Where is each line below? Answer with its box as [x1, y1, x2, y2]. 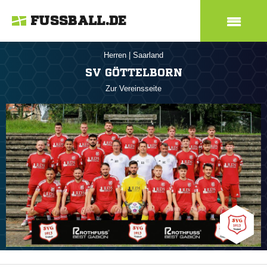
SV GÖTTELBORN [85, 67, 182, 77]
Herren [104, 51, 129, 60]
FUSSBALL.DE [30, 14, 127, 27]
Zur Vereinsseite [105, 84, 162, 93]
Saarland [133, 51, 163, 60]
